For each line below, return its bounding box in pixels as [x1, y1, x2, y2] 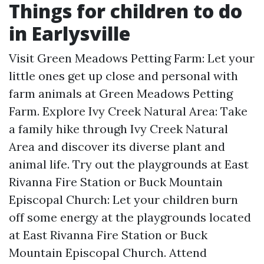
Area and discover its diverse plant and [9, 139, 225, 154]
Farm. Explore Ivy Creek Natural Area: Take [9, 104, 247, 118]
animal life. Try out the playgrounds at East [9, 157, 249, 171]
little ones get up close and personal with [9, 68, 238, 83]
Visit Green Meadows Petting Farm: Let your [9, 51, 255, 65]
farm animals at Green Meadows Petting [9, 86, 233, 101]
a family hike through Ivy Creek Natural [9, 121, 228, 136]
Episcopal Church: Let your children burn [9, 192, 238, 207]
